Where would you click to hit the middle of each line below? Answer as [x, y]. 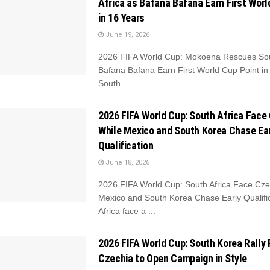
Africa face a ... [127, 211]
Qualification [126, 145]
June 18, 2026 [127, 162]
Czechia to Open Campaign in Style [173, 258]
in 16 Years [122, 17]
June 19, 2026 [127, 34]
